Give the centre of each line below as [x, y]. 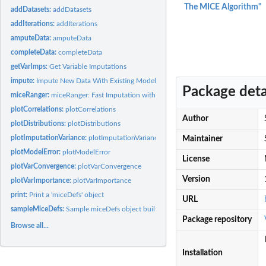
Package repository [217, 220]
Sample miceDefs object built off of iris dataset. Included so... [161, 209]
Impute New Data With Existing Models [98, 80]
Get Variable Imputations [88, 66]
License [196, 159]
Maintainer [202, 139]
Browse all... [30, 225]
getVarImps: [30, 66]
